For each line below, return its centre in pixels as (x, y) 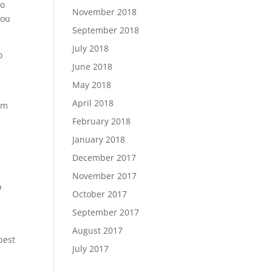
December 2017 (104, 158)
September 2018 (106, 30)
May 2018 (92, 85)
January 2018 (99, 139)
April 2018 (93, 103)
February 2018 (102, 121)
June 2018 (93, 66)
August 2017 (98, 230)
